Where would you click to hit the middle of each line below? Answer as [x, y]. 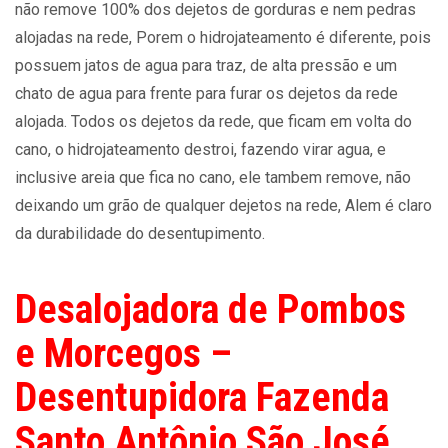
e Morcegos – [123, 353]
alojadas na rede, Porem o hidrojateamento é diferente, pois [223, 37]
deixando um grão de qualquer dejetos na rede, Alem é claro [223, 205]
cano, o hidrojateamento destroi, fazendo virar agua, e [200, 149]
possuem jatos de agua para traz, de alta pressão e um [206, 65]
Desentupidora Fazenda [202, 397]
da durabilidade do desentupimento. [140, 233]
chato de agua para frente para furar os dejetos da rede [206, 93]
